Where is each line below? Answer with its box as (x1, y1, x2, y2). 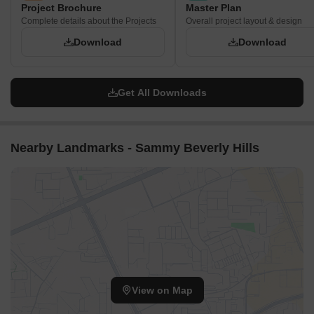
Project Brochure (21, 2, 102, 13)
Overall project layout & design (186, 16, 302, 26)
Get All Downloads (117, 87, 207, 98)
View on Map (131, 285, 193, 296)
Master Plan (186, 2, 242, 13)
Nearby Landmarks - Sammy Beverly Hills (11, 141, 259, 155)
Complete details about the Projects (21, 16, 156, 26)
